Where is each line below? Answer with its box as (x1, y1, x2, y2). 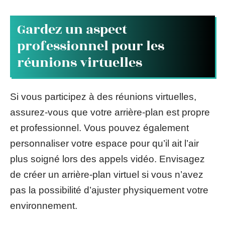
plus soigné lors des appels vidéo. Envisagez (10, 153, 205, 164)
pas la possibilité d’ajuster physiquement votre (10, 184, 208, 195)
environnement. (10, 200, 77, 211)
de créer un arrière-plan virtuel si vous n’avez (10, 169, 203, 180)
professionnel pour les (17, 36, 164, 56)
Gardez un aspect (17, 20, 127, 40)
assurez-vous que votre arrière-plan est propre (10, 106, 210, 118)
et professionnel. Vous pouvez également (10, 122, 189, 133)
